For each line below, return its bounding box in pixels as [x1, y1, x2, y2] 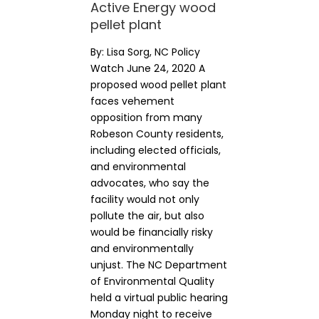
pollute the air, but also [90, 209, 204, 223]
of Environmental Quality [90, 274, 214, 288]
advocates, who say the [90, 176, 209, 190]
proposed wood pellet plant [90, 78, 226, 92]
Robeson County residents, [90, 127, 224, 141]
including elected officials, [90, 143, 221, 157]
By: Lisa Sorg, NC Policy [90, 45, 200, 59]
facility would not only [90, 192, 199, 206]
